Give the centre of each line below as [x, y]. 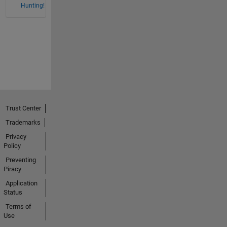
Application [21, 183]
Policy [12, 145]
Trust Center [23, 108]
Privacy [16, 136]
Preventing [21, 160]
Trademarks [23, 122]
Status [13, 192]
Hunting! [32, 6]
